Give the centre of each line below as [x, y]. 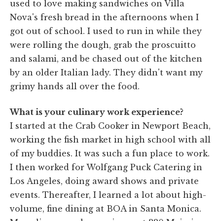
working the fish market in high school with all [110, 139]
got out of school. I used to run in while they [106, 31]
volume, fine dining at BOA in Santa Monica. [106, 208]
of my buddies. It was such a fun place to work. [110, 153]
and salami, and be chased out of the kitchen [106, 58]
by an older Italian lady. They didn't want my [106, 72]
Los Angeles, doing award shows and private [104, 181]
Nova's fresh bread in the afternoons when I [104, 17]
